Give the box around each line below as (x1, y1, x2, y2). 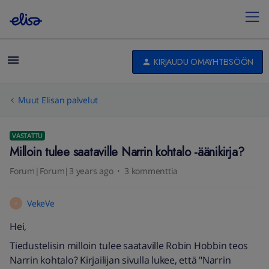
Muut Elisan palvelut (18, 94, 98, 106)
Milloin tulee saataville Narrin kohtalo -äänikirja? (10, 144, 244, 161)
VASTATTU (12, 131, 43, 140)
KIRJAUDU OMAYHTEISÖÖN (154, 55, 253, 68)
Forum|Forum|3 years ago (10, 165, 113, 177)
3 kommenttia (124, 165, 178, 177)
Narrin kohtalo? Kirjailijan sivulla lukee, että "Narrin (10, 253, 231, 267)
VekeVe (27, 198, 55, 209)
